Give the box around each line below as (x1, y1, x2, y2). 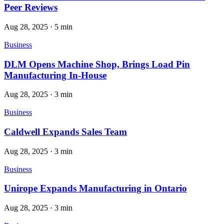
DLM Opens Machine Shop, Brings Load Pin (4, 58, 190, 69)
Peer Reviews (4, 2, 57, 13)
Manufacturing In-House (4, 69, 106, 80)
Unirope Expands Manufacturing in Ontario (4, 183, 187, 194)
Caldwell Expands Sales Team (4, 126, 127, 137)
